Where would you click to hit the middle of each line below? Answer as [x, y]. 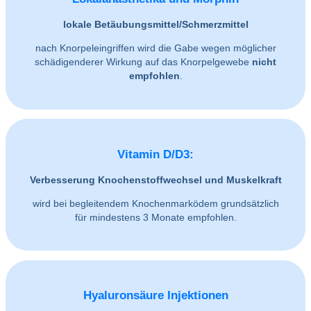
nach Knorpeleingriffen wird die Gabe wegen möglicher [155, 48]
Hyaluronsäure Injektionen [155, 296]
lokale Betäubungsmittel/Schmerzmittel [155, 25]
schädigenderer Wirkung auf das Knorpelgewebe [143, 62]
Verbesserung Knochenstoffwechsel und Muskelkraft [155, 179]
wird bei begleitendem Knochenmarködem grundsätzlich [155, 203]
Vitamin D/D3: [155, 154]
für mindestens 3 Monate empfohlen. [155, 217]
